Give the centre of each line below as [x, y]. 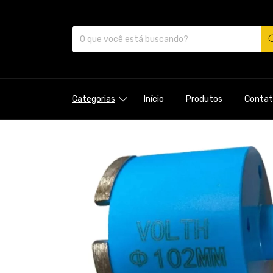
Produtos [204, 99]
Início [154, 99]
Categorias [94, 99]
